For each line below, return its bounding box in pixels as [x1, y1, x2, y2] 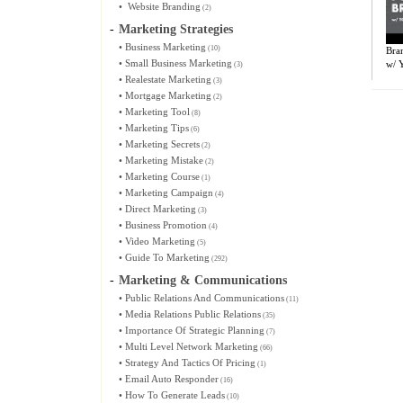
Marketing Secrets [125, 139, 200, 149]
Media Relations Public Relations [125, 309, 261, 319]
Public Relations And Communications [125, 292, 284, 303]
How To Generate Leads [125, 390, 225, 400]
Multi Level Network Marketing [125, 341, 258, 352]
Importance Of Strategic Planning [125, 325, 264, 336]
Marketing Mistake [125, 155, 203, 166]
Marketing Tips [125, 122, 189, 133]
